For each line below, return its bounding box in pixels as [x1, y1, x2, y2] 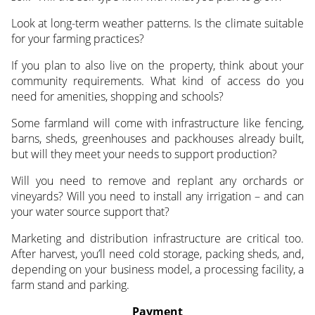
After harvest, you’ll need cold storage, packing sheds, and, [11, 245, 304, 262]
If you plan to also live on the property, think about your [11, 57, 304, 73]
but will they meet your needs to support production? [11, 146, 277, 162]
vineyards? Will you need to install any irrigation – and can [11, 188, 304, 204]
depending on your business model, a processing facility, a [11, 261, 304, 277]
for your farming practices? [11, 30, 144, 46]
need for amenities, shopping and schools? [11, 88, 224, 104]
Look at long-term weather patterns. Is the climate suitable [11, 15, 304, 31]
